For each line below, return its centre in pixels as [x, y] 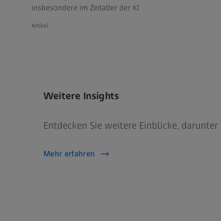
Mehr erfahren [69, 153]
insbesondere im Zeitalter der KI [85, 8]
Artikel [40, 26]
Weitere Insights [81, 96]
